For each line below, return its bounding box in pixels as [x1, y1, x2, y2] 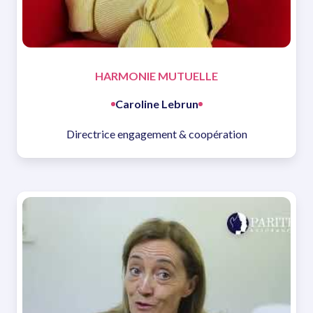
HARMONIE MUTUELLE [95, 69, 218, 83]
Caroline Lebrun [115, 97, 198, 111]
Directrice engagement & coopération [66, 127, 247, 141]
